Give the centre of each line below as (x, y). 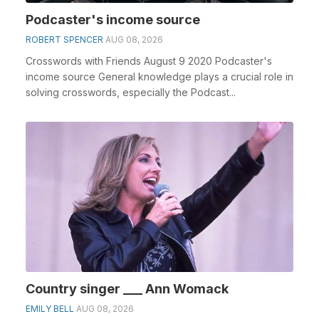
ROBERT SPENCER (64, 39)
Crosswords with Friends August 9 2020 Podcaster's (149, 61)
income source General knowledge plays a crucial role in (159, 76)
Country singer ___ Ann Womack (127, 289)
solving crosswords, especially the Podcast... (131, 92)
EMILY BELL (50, 309)
